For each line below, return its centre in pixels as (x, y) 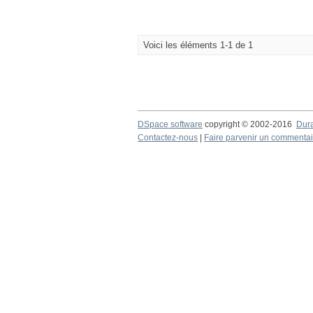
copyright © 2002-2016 (249, 124)
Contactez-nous (168, 138)
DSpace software (170, 124)
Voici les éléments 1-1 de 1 (198, 45)
